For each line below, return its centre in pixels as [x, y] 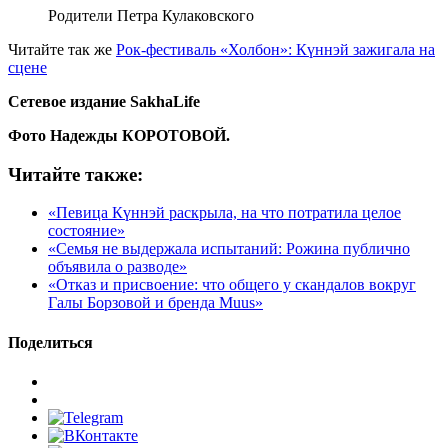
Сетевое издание [69, 101]
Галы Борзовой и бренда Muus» [155, 303]
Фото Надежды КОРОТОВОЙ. [119, 135]
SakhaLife [165, 101]
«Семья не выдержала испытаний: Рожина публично [229, 249]
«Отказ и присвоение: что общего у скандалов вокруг [232, 285]
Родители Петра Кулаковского [151, 15]
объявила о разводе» [117, 267]
